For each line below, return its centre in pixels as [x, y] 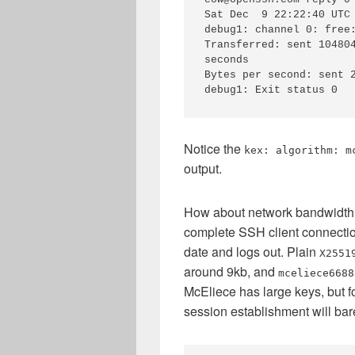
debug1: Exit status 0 [271, 90]
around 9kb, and [231, 271]
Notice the [214, 149]
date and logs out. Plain [252, 252]
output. [203, 168]
